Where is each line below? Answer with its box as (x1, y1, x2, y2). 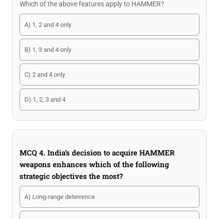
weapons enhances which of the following (20, 159, 169, 169)
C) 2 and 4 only (24, 71, 65, 78)
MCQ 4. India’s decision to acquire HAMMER (20, 148, 175, 157)
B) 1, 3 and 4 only (24, 46, 71, 53)
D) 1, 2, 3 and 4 (24, 96, 66, 103)
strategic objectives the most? (20, 171, 123, 181)
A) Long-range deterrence (24, 193, 95, 200)
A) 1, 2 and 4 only (24, 21, 71, 28)
